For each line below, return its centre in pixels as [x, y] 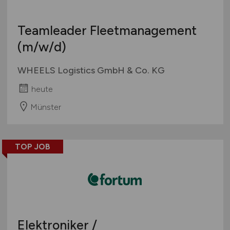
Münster [45, 107]
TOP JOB [32, 147]
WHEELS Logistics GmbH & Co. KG [91, 71]
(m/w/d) [42, 47]
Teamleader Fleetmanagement [107, 31]
